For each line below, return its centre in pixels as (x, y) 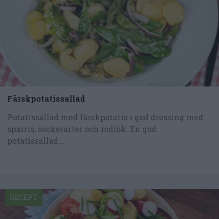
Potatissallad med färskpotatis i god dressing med (105, 117)
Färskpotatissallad (46, 98)
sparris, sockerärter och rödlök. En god (82, 129)
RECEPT (24, 197)
